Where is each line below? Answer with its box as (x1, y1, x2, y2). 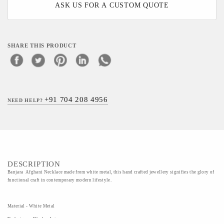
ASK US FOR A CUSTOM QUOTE (55, 1, 169, 9)
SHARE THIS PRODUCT (7, 43, 76, 48)
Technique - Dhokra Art (7, 216, 56, 221)
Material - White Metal (7, 203, 56, 208)
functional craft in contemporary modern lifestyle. (7, 177, 111, 182)
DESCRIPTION (7, 160, 61, 168)
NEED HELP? (7, 97, 45, 103)
